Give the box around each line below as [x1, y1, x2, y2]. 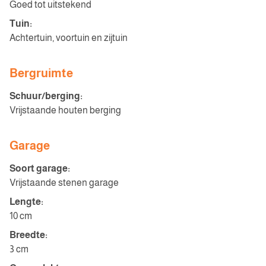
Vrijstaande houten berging [9, 105, 121, 115]
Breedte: [9, 230, 47, 240]
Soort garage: [9, 163, 70, 173]
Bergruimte [9, 66, 73, 80]
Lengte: [9, 197, 43, 207]
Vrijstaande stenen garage [9, 178, 119, 188]
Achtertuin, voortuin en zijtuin [9, 33, 128, 43]
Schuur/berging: [9, 91, 83, 101]
